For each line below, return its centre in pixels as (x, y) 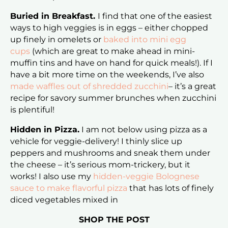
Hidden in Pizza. (45, 130)
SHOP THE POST (114, 220)
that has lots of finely (170, 188)
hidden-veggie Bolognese (146, 177)
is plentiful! (32, 110)
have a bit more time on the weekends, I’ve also (107, 75)
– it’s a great (192, 87)
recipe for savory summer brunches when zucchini (113, 98)
